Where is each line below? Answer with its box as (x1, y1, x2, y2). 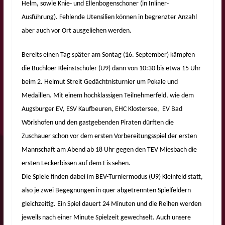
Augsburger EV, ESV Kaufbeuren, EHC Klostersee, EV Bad (21, 105, 182, 113)
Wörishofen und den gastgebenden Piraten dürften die (21, 119, 174, 127)
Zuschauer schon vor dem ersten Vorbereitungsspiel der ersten (21, 132, 197, 140)
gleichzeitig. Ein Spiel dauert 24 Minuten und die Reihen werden (21, 200, 201, 208)
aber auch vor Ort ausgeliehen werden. (21, 27, 132, 35)
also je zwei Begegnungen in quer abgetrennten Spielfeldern (21, 186, 191, 194)
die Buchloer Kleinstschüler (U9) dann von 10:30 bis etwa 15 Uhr (21, 64, 201, 72)
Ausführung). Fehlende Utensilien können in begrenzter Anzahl (21, 13, 197, 21)
